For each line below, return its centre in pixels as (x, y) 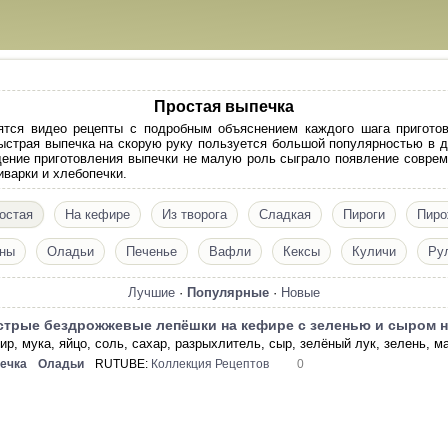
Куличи (373, 251)
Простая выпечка (224, 106)
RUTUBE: (123, 364)
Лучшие (151, 292)
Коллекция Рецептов (210, 364)
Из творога (194, 214)
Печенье (151, 251)
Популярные (228, 292)
